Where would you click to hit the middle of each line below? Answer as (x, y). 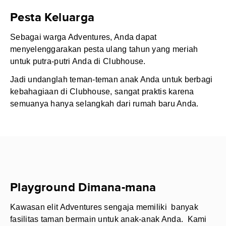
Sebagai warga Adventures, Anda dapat (83, 37)
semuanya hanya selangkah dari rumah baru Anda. (104, 104)
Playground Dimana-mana (83, 187)
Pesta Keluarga (52, 17)
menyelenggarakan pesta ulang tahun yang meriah (104, 49)
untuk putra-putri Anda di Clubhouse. (78, 61)
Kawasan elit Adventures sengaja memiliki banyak (104, 207)
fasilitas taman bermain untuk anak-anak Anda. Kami (108, 219)
